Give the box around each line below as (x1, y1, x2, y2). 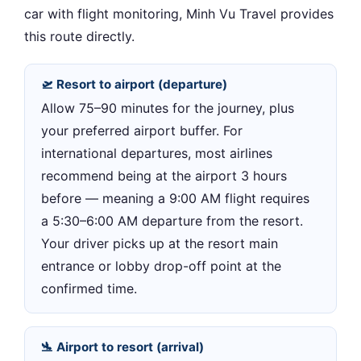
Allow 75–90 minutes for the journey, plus (41, 100, 294, 117)
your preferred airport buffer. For (41, 122, 243, 139)
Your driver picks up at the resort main (41, 235, 278, 252)
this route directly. (24, 27, 135, 44)
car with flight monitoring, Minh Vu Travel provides (24, 5, 334, 22)
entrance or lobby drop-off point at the (41, 258, 281, 275)
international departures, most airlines (41, 145, 272, 162)
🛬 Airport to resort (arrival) (41, 339, 204, 355)
